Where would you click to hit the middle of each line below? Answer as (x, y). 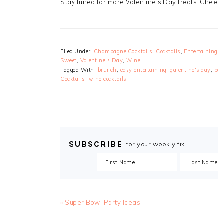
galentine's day (190, 69)
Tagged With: (79, 69)
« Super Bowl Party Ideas (100, 202)
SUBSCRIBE (96, 144)
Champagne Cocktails (123, 51)
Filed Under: (77, 51)
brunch (107, 69)
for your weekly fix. (156, 144)
